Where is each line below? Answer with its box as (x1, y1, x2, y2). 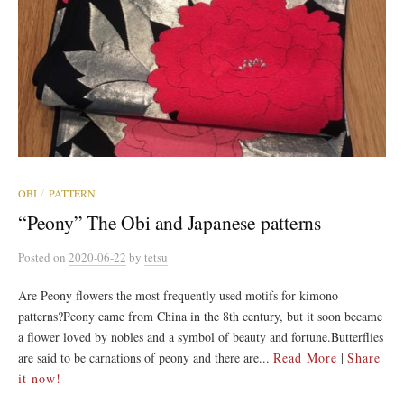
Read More (273, 348, 337, 366)
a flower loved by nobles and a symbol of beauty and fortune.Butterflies (18, 327, 383, 345)
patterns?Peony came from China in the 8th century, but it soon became (18, 307, 382, 325)
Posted (18, 248, 53, 265)
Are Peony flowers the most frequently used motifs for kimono (18, 286, 338, 304)
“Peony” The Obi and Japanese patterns (18, 208, 322, 235)
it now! (18, 369, 61, 387)
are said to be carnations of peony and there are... (18, 348, 273, 366)
